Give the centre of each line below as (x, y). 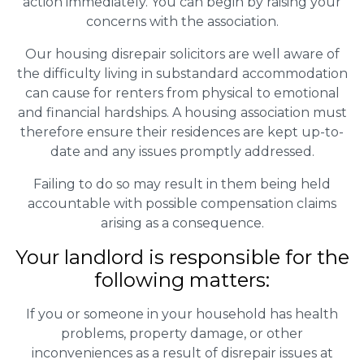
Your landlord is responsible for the (182, 257)
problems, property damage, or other (182, 333)
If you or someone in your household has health (182, 314)
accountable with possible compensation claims (182, 203)
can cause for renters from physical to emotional (182, 93)
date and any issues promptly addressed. (182, 151)
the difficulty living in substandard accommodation (182, 73)
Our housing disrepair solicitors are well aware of (182, 54)
